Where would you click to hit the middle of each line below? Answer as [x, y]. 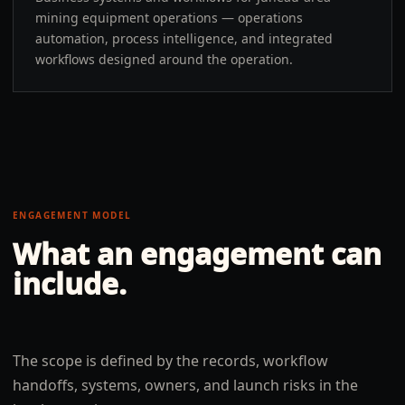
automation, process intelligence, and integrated [184, 38]
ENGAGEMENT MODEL [72, 215]
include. [70, 283]
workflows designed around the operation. [164, 59]
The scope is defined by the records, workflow [170, 361]
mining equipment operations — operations [169, 18]
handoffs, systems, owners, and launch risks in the [185, 385]
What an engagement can [197, 254]
